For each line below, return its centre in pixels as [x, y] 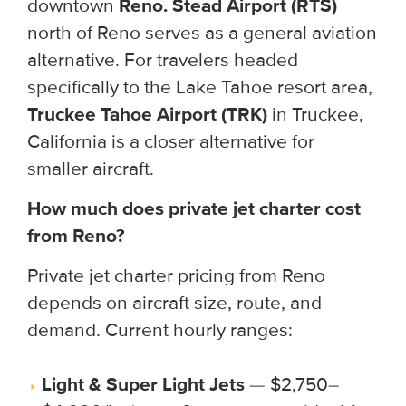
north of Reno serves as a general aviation [202, 33]
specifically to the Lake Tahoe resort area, [200, 87]
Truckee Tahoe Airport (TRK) [147, 114]
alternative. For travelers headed [163, 60]
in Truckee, [315, 114]
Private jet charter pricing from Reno [176, 275]
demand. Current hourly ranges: [160, 330]
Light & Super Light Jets [143, 384]
